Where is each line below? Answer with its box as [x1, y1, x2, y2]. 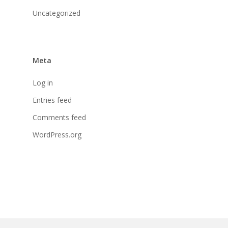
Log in [33, 78, 53, 88]
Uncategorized [33, 8, 80, 18]
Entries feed [33, 95, 72, 105]
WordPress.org [33, 130, 81, 139]
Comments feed [33, 112, 86, 122]
